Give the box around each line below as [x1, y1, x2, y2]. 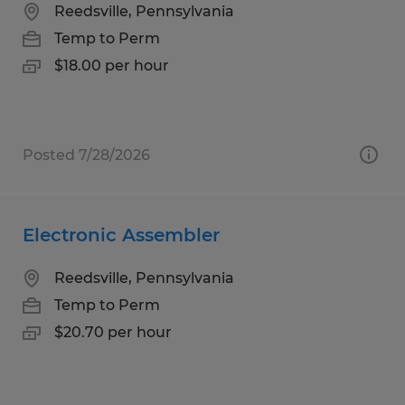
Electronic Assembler [23, 223, 220, 246]
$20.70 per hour [54, 323, 172, 341]
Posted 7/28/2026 [23, 146, 150, 164]
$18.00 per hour [54, 56, 169, 74]
